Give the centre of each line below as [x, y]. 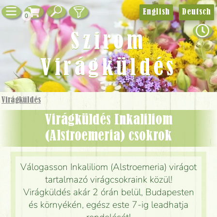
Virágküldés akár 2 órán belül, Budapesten [108, 193]
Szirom [108, 42]
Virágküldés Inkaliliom [48, 120]
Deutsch [196, 12]
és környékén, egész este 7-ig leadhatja [108, 205]
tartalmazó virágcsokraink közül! [108, 180]
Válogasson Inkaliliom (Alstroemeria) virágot [108, 167]
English [156, 12]
